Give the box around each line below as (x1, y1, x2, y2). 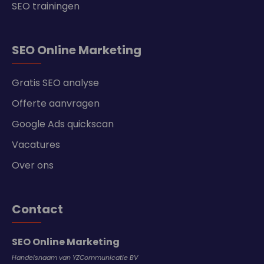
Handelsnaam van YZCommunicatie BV (12, 253, 138, 262)
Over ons (12, 159, 54, 172)
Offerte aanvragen (12, 97, 100, 110)
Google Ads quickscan (12, 117, 114, 131)
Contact (12, 201, 63, 217)
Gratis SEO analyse (12, 76, 99, 90)
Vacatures (12, 138, 60, 151)
